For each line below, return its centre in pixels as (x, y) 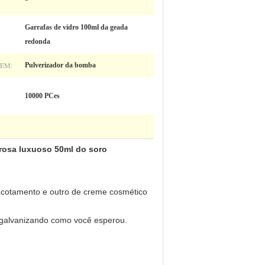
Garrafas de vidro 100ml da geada (76, 27)
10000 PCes (42, 96)
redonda (38, 41)
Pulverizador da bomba (60, 65)
